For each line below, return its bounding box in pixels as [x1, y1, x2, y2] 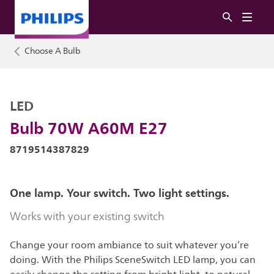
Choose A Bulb [24, 44, 81, 58]
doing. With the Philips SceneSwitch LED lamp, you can [10, 252, 256, 268]
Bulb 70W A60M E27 [10, 114, 168, 141]
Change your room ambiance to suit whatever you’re [10, 237, 249, 253]
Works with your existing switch [10, 208, 165, 225]
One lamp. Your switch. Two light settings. [10, 183, 229, 202]
